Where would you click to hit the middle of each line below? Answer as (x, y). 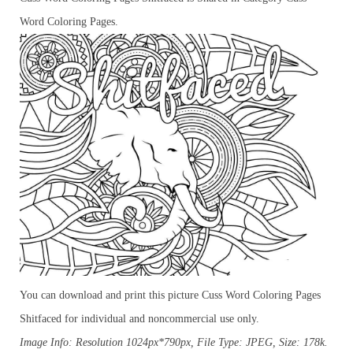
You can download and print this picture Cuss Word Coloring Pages (170, 295)
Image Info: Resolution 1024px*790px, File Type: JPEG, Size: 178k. (174, 343)
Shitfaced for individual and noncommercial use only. (139, 319)
